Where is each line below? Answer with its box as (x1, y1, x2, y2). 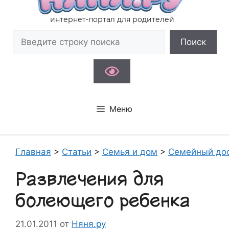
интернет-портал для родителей (50, 15, 174, 24)
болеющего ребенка (15, 189, 190, 212)
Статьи (62, 147, 91, 157)
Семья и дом (102, 147, 157, 157)
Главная (15, 147, 51, 157)
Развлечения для (15, 168, 164, 191)
